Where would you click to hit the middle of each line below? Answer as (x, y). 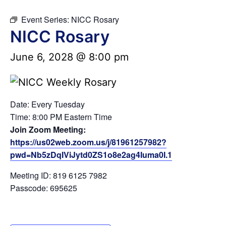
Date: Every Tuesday (47, 104)
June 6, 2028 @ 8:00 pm (69, 57)
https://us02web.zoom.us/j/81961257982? (88, 142)
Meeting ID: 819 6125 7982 (59, 175)
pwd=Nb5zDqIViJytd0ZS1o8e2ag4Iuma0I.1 (91, 155)
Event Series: (46, 19)
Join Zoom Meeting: (48, 129)
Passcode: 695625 (44, 188)
